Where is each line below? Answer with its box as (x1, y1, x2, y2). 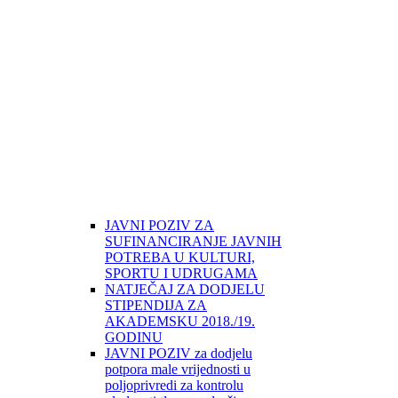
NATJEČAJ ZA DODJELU (105, 281, 265, 297)
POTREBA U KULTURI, (105, 249, 255, 265)
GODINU (105, 329, 163, 345)
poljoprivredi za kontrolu (105, 377, 243, 393)
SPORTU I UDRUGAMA (105, 265, 258, 281)
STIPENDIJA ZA (105, 297, 207, 313)
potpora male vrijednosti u (105, 361, 251, 377)
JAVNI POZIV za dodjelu (105, 345, 252, 361)
